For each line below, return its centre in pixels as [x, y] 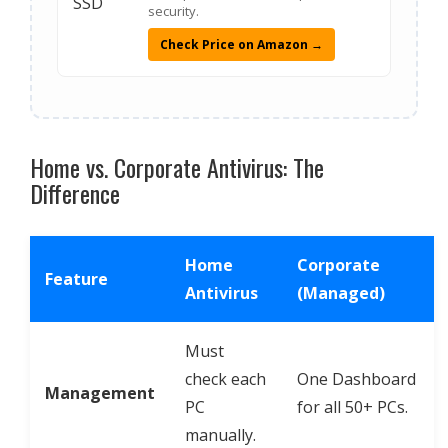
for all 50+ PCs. [352, 407]
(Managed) [341, 293]
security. [173, 11]
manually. [220, 435]
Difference [75, 193]
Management [100, 393]
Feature [76, 279]
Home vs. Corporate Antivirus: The [177, 167]
